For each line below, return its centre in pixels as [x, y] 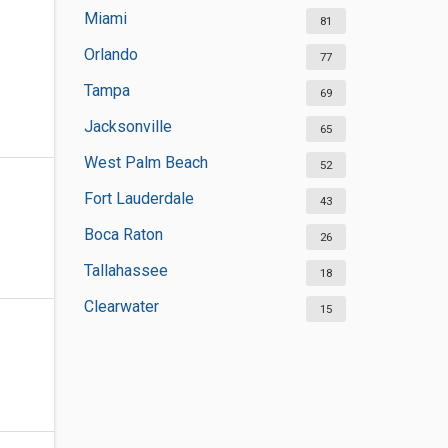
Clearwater [121, 306]
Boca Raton [123, 234]
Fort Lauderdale [138, 198]
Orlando [110, 54]
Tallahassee [125, 270]
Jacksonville [127, 126]
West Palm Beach [145, 162]
